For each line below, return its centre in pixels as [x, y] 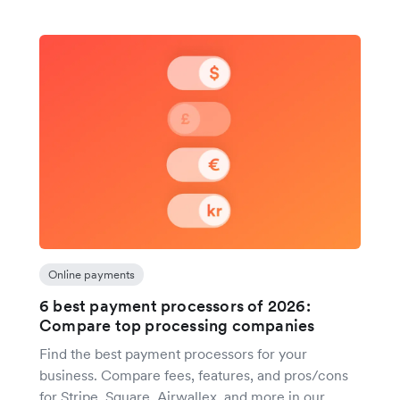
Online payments [92, 275]
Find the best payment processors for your [173, 354]
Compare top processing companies [177, 325]
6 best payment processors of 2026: [175, 306]
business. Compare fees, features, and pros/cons [194, 375]
